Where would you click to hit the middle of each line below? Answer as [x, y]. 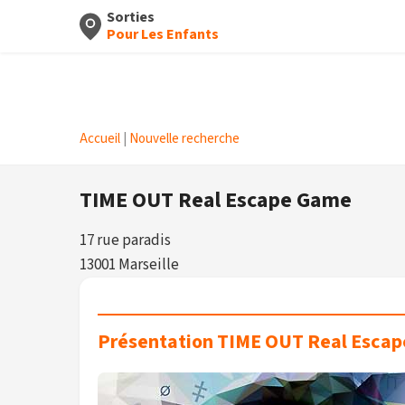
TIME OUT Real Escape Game [216, 200]
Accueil [100, 139]
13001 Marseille [129, 265]
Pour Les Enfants [163, 34]
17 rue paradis [125, 240]
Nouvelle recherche [184, 139]
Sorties [131, 17]
